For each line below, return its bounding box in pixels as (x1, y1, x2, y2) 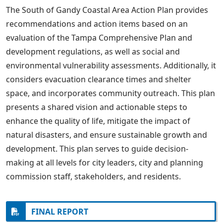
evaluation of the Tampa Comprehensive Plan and (6, 32, 192, 44)
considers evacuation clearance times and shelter (6, 74, 191, 85)
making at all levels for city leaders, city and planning (6, 157, 203, 168)
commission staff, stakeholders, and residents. (6, 171, 181, 182)
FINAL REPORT (31, 206, 88, 217)
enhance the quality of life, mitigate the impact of (6, 115, 190, 127)
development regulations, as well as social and (6, 46, 180, 57)
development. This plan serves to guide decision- (6, 143, 188, 155)
